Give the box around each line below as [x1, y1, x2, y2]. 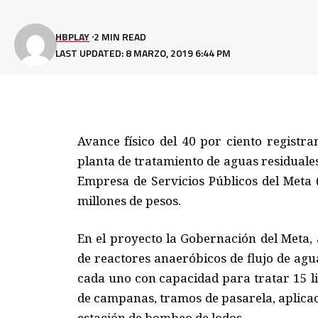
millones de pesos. [77, 192, 181, 209]
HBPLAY [55, 29, 90, 45]
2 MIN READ [93, 29, 146, 45]
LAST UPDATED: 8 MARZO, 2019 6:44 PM [55, 45, 231, 61]
